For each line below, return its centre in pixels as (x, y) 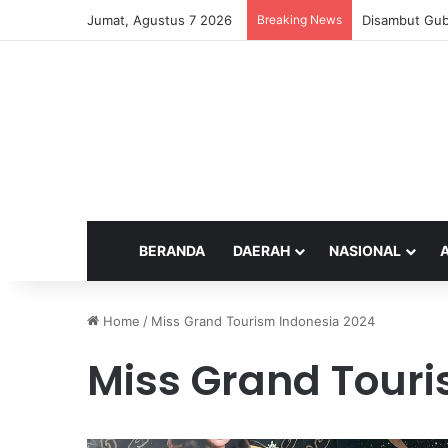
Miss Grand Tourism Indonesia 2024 (263, 320)
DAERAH (261, 250)
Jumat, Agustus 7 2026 (159, 20)
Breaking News (299, 19)
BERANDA (172, 250)
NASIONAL (365, 250)
